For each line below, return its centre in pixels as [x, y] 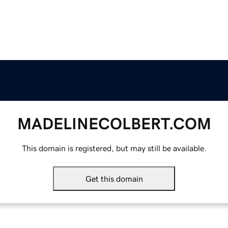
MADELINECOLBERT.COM [114, 124]
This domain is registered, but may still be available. [114, 148]
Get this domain [114, 179]
